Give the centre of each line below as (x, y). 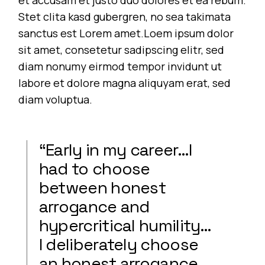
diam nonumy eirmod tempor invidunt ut (120, 66)
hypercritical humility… (125, 225)
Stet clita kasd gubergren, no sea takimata (125, 16)
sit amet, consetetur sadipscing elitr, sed (122, 49)
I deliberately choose (119, 244)
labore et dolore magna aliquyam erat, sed (125, 83)
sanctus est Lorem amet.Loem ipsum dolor (126, 33)
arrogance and (94, 206)
